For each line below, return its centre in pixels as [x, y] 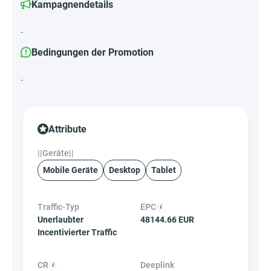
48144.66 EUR [167, 220]
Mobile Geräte [70, 170]
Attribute [67, 129]
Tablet [164, 170]
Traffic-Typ [58, 207]
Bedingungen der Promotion [93, 52]
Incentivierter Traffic [77, 232]
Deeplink [157, 265]
